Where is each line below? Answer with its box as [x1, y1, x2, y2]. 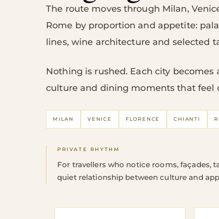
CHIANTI [174, 116, 200, 122]
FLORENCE [125, 116, 160, 122]
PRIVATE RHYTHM [57, 146, 120, 153]
